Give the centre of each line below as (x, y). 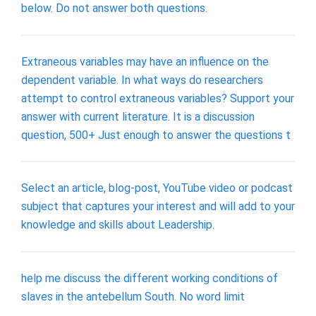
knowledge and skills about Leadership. (118, 225)
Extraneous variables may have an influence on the (145, 61)
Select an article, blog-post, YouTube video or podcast (157, 188)
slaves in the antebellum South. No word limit (133, 296)
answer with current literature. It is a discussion (138, 116)
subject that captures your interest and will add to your (158, 207)
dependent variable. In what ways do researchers (142, 80)
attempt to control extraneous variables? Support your (158, 98)
